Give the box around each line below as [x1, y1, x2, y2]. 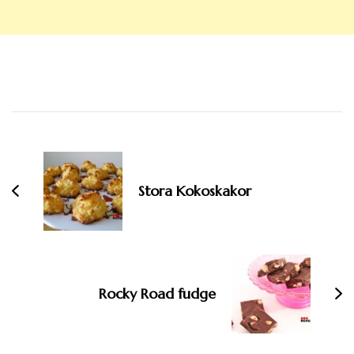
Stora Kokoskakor [138, 182, 251, 201]
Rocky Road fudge [99, 284, 216, 303]
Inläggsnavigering [11, 110, 235, 146]
